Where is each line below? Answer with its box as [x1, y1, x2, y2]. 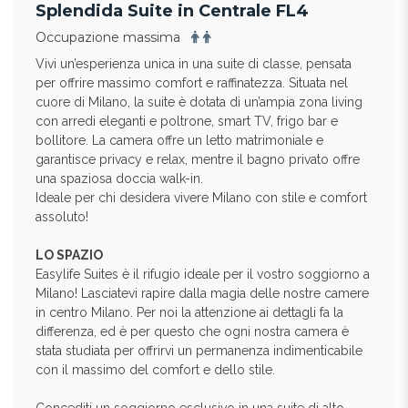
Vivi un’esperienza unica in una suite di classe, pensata [36, 56, 352, 71]
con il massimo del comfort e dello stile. [36, 362, 275, 377]
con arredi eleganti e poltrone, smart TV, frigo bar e [36, 114, 338, 128]
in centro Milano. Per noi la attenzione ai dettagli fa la [36, 305, 343, 320]
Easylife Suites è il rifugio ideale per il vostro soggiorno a [36, 267, 370, 281]
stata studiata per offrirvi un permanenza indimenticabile [36, 343, 362, 358]
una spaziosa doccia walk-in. [36, 171, 203, 186]
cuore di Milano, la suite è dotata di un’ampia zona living [36, 95, 362, 109]
